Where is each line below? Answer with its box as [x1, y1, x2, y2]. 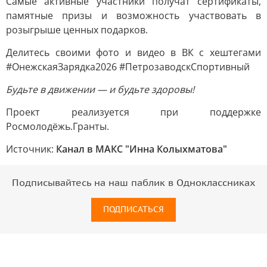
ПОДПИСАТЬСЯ [103, 204, 164, 215]
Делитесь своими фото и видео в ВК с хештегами [6, 46, 261, 59]
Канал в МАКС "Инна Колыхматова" [56, 142, 227, 156]
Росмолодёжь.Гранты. [6, 120, 109, 133]
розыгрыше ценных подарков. [6, 23, 148, 36]
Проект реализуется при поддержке [6, 105, 261, 119]
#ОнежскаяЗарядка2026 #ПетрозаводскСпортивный [6, 60, 250, 73]
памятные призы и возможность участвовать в [6, 9, 261, 22]
